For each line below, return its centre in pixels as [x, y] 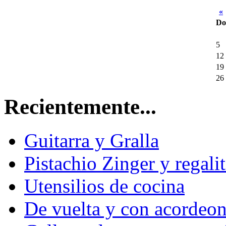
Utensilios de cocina [104, 186]
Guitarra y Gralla [92, 140]
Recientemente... [80, 106]
